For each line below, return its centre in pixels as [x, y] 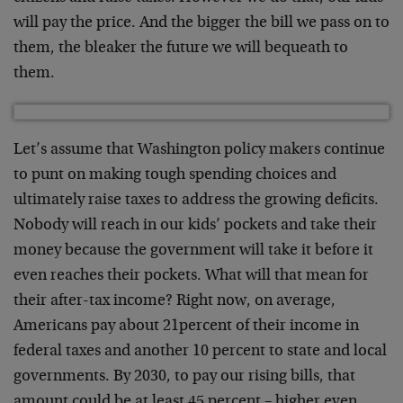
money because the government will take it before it [193, 251]
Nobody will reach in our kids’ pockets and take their [195, 226]
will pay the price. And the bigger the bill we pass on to [201, 23]
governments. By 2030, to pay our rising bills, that [184, 377]
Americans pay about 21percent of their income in [186, 327]
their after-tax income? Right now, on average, [175, 301]
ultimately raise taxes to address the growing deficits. [196, 201]
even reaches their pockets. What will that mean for [191, 276]
